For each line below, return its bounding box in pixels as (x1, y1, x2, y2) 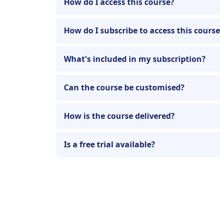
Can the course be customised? (64, 82, 185, 93)
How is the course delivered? (64, 110, 175, 121)
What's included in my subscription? (64, 53, 206, 64)
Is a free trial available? (64, 138, 155, 150)
